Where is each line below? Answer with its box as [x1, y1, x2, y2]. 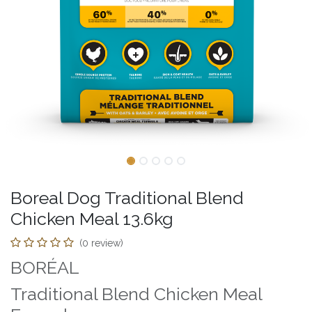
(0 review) [79, 237, 123, 249]
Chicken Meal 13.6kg [10, 208, 173, 229]
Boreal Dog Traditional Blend [10, 187, 244, 208]
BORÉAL [10, 256, 79, 278]
